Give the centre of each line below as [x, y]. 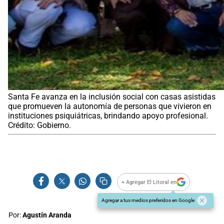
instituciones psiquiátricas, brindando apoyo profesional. [108, 116]
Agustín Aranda [47, 215]
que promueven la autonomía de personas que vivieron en [110, 106]
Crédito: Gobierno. [39, 125]
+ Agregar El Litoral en [149, 182]
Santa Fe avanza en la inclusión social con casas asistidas [112, 97]
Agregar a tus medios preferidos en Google [148, 200]
